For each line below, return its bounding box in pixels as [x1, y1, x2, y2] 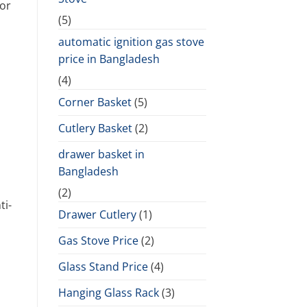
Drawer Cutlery [58, 206, 136, 222]
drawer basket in [58, 146, 145, 162]
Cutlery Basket [58, 120, 132, 136]
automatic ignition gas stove [58, 34, 204, 49]
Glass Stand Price [58, 258, 148, 274]
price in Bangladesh [58, 51, 160, 66]
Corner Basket [58, 94, 132, 110]
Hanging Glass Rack [58, 284, 159, 300]
